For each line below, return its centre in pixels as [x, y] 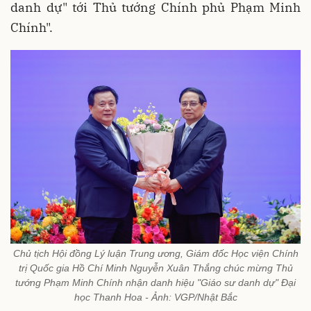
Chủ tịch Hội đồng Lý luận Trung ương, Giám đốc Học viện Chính [155, 253]
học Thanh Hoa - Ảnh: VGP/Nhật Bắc [155, 297]
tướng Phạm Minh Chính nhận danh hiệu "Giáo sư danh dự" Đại [155, 282]
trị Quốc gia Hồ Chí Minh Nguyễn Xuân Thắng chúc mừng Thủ [155, 268]
